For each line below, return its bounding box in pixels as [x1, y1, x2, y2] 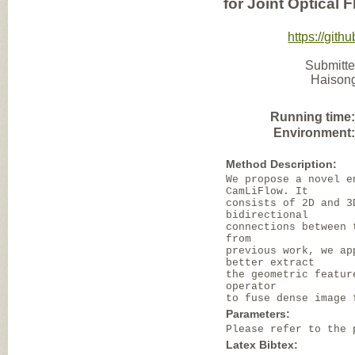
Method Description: [226, 158, 338, 170]
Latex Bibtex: [226, 338, 299, 351]
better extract [226, 257, 315, 269]
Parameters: [226, 307, 291, 320]
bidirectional [226, 209, 309, 221]
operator [226, 281, 277, 292]
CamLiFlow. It [226, 185, 309, 197]
